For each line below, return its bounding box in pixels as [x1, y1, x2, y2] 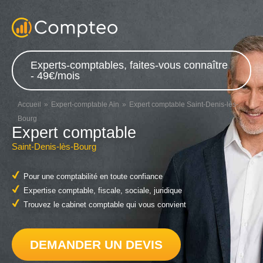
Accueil [18, 100, 41, 109]
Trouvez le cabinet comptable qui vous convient [23, 201, 186, 209]
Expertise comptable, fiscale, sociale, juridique [23, 187, 182, 195]
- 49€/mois [31, 70, 80, 82]
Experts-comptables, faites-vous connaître [31, 59, 228, 71]
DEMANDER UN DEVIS [30, 237, 163, 251]
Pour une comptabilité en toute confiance [23, 173, 163, 181]
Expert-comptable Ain [51, 100, 119, 109]
